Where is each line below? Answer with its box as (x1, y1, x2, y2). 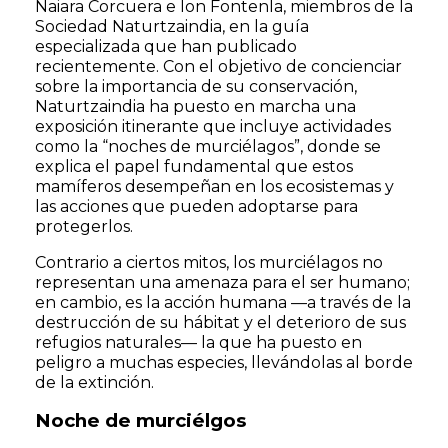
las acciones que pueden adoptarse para (35, 196, 358, 216)
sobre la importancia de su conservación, (35, 76, 357, 96)
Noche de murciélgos (35, 409, 246, 433)
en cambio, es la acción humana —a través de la (35, 292, 411, 312)
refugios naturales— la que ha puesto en (35, 332, 362, 352)
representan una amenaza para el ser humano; (35, 272, 410, 292)
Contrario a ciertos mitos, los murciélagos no (35, 252, 383, 272)
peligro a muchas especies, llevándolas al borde (35, 352, 413, 372)
